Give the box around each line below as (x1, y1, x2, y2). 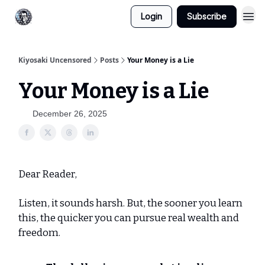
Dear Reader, (18, 168, 77, 180)
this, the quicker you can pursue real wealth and (18, 212, 239, 224)
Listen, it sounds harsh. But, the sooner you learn (18, 197, 243, 209)
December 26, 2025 (33, 109, 107, 118)
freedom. (18, 227, 62, 239)
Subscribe (187, 11, 227, 21)
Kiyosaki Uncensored (18, 55, 92, 65)
